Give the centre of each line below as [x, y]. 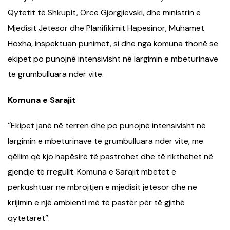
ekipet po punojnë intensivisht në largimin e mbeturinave [113, 59]
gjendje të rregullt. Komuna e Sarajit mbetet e [92, 171]
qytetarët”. [29, 218]
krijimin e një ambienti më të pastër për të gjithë [96, 202]
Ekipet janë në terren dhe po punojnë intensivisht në [108, 125]
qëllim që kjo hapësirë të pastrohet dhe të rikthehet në [110, 156]
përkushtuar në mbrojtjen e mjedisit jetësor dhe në [102, 187]
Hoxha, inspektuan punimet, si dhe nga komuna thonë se [113, 43]
